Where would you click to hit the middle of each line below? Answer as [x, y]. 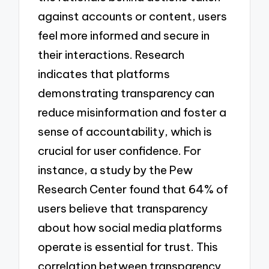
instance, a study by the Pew [116, 170]
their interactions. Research [111, 54]
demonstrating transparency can [126, 93]
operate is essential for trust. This [128, 246]
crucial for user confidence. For [120, 150]
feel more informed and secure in [124, 35]
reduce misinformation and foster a [132, 112]
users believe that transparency [123, 208]
